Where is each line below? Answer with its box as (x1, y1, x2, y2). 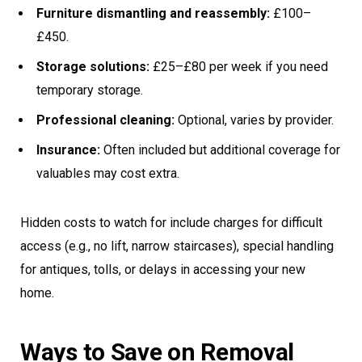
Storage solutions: (36, 59, 149, 75)
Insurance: (36, 142, 100, 158)
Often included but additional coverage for (100, 142, 340, 158)
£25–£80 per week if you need (149, 59, 328, 75)
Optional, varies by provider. (175, 112, 334, 128)
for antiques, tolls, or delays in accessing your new (20, 262, 305, 278)
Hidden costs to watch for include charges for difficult (20, 215, 322, 231)
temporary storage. (36, 82, 143, 99)
